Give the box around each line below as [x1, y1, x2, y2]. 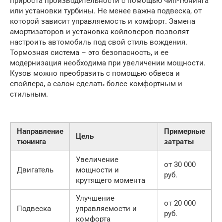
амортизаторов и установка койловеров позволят [10, 27, 189, 36]
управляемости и [76, 204, 137, 213]
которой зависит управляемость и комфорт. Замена [10, 16, 195, 26]
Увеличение [76, 155, 118, 164]
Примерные [164, 126, 205, 136]
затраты [164, 137, 194, 146]
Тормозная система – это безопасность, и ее [10, 48, 168, 57]
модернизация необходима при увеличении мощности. [10, 58, 206, 67]
